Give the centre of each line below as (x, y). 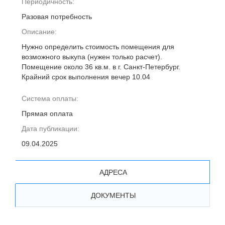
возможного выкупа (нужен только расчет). (92, 57)
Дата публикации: (50, 129)
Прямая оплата (47, 114)
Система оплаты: (50, 98)
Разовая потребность (57, 17)
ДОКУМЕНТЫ (113, 195)
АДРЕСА (113, 172)
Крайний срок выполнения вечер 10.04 (86, 77)
